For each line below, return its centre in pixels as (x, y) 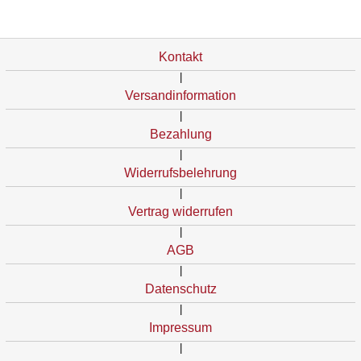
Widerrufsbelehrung (180, 172)
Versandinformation (180, 95)
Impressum (180, 327)
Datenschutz (180, 288)
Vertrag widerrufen (180, 211)
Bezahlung (180, 134)
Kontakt (180, 56)
